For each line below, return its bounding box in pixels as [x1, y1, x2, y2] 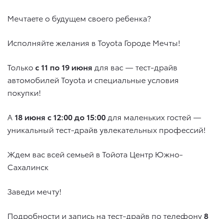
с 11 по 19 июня [35, 61, 94, 72]
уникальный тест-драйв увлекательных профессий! [7, 123, 206, 135]
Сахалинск [7, 160, 48, 172]
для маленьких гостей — [106, 110, 201, 122]
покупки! [7, 86, 41, 98]
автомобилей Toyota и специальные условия [7, 73, 179, 85]
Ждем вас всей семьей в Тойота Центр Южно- [7, 148, 183, 159]
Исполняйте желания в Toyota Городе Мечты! [7, 36, 180, 48]
